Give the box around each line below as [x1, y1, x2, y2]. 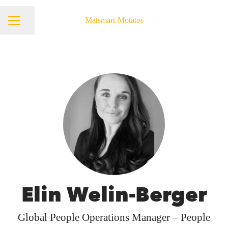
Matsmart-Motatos [84, 16, 144, 24]
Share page [19, 20, 55, 30]
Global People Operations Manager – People [18, 211, 210, 223]
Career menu [8, 21, 49, 30]
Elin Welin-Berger [21, 181, 207, 209]
